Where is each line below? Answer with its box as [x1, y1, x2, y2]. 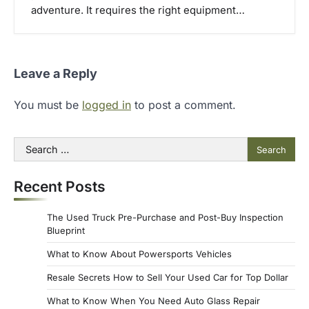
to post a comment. [131, 98, 236, 112]
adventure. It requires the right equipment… [31, 4, 245, 17]
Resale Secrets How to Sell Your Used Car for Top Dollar [47, 272, 288, 283]
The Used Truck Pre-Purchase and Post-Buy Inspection [47, 212, 283, 223]
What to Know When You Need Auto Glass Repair [47, 295, 260, 307]
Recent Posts [14, 178, 106, 196]
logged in [82, 98, 131, 112]
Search [13, 138, 49, 152]
